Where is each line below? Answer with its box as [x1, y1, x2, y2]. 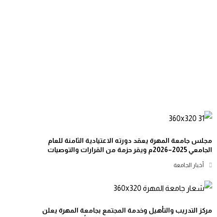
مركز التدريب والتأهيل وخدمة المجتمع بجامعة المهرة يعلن [42, 206, 213, 214]
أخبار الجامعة [173, 162, 204, 169]
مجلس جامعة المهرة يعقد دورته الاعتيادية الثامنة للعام [48, 137, 213, 144]
